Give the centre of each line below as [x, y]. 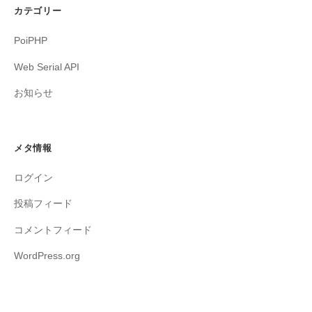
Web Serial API [47, 67]
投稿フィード [43, 204]
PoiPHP [31, 41]
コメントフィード [53, 230]
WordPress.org [47, 256]
